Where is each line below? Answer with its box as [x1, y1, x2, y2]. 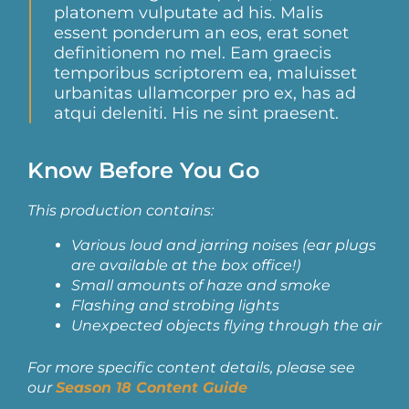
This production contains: [27, 202, 214, 220]
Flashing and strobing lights [71, 297, 279, 315]
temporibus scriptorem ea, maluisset [54, 63, 357, 84]
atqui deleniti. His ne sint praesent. [54, 103, 339, 124]
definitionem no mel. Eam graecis [54, 43, 331, 64]
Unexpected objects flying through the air [71, 317, 382, 335]
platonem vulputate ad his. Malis [54, 3, 323, 24]
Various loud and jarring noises [71, 236, 302, 255]
